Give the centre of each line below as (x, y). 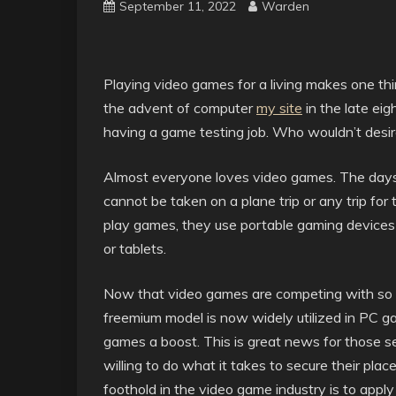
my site (279, 108)
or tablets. (135, 248)
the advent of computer (180, 108)
